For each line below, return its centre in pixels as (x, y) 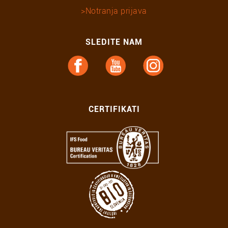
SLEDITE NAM (114, 42)
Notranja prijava (116, 11)
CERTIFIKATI (114, 109)
